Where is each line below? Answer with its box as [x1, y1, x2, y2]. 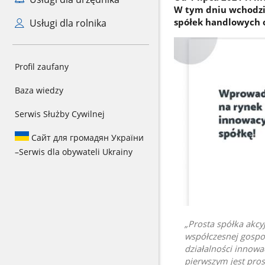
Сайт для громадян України [29, 132, 144, 143]
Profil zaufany [15, 61, 69, 72]
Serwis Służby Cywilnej [15, 108, 105, 119]
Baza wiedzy [15, 85, 63, 96]
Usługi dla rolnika [27, 17, 106, 30]
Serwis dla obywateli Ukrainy [19, 146, 132, 157]
